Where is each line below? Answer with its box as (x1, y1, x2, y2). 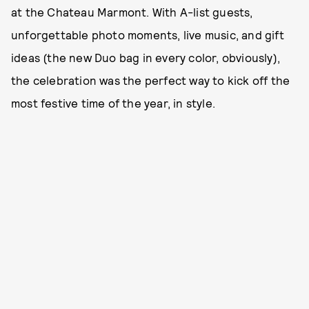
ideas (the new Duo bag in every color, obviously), (11, 50, 281, 64)
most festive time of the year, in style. (11, 96, 215, 110)
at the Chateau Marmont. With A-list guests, (11, 5, 253, 19)
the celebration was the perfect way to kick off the (11, 73, 290, 87)
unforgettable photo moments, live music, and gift (11, 28, 284, 41)
